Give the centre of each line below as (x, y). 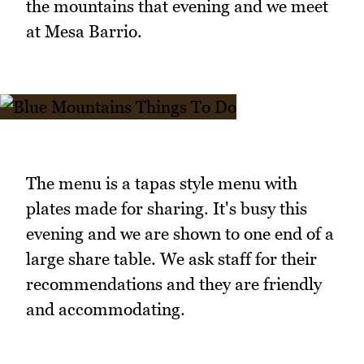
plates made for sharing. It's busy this (167, 208)
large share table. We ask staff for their (171, 258)
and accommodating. (106, 309)
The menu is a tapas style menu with (162, 183)
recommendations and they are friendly (174, 284)
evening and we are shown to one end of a (180, 233)
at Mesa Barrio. (84, 31)
